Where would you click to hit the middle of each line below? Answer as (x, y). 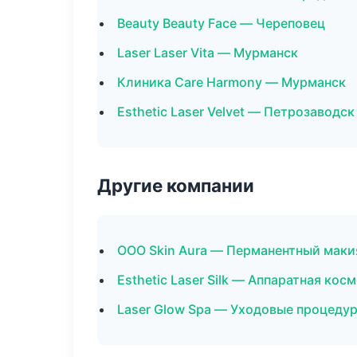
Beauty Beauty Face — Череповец (221, 23)
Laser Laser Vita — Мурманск (208, 53)
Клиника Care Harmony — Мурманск (231, 82)
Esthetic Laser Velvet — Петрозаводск (236, 112)
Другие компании (176, 185)
